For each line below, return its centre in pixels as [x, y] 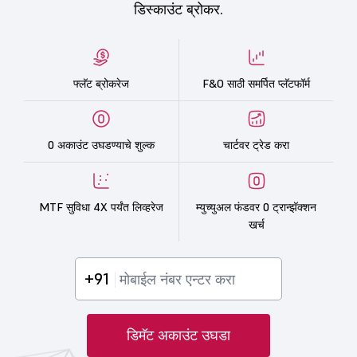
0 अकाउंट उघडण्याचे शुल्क [101, 145]
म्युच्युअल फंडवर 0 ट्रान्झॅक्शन [256, 207]
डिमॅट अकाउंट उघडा [178, 335]
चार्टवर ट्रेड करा [256, 145]
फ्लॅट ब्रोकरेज [101, 83]
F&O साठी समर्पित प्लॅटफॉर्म [256, 83]
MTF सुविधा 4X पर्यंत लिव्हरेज [101, 207]
